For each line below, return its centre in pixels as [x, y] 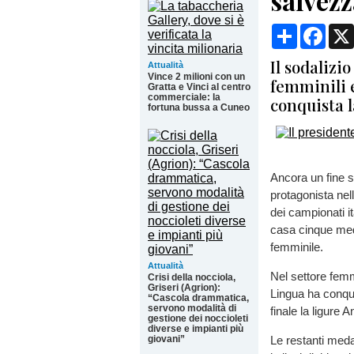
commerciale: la [184, 97]
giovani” [166, 339]
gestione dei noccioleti [198, 318]
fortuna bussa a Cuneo [199, 107]
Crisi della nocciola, [192, 277]
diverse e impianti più [196, 329]
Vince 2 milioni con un [196, 77]
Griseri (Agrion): [184, 288]
